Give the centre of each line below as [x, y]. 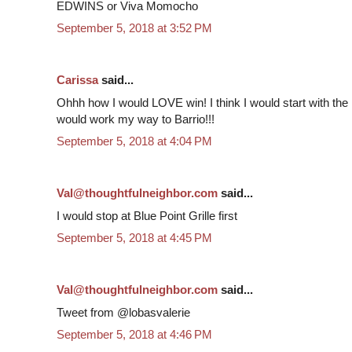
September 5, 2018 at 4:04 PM [134, 141]
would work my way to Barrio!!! [136, 119]
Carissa [77, 80]
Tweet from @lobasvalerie [123, 312]
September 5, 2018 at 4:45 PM [134, 238]
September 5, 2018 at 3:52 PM [134, 28]
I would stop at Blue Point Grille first [147, 215]
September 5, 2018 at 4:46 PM [134, 335]
